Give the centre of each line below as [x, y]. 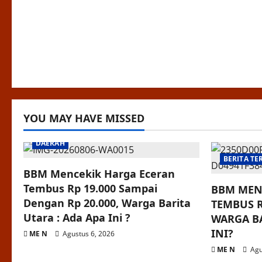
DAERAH [50, 143]
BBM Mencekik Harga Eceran [99, 174]
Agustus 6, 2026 [88, 234]
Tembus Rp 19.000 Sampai [90, 189]
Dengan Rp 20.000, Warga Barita [107, 203]
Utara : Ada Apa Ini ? [77, 218]
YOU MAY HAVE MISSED [84, 118]
